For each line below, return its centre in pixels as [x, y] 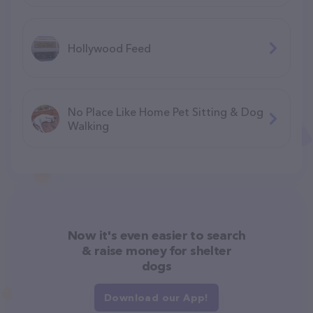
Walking [88, 125]
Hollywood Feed [109, 48]
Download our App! [156, 297]
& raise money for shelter [156, 250]
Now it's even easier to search [156, 235]
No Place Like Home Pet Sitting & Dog [166, 111]
